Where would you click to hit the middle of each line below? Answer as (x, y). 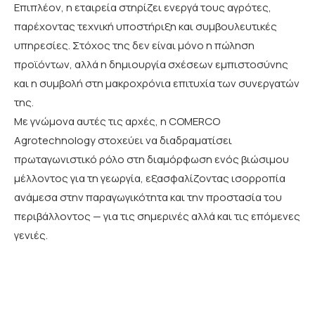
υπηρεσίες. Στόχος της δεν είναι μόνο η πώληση (134, 45)
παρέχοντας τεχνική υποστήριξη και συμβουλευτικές (146, 26)
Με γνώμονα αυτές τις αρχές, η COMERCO (117, 121)
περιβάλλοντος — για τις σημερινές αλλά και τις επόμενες (157, 216)
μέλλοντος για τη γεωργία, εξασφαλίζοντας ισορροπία (150, 178)
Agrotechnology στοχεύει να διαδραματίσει (123, 140)
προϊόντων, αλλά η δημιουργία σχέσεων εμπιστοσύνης (151, 64)
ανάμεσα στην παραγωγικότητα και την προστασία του (148, 197)
